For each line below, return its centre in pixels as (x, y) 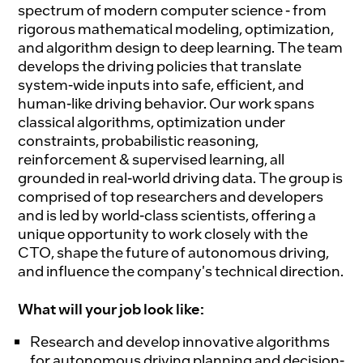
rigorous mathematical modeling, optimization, (176, 28)
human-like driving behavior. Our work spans (167, 102)
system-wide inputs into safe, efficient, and (161, 84)
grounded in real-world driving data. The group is (181, 177)
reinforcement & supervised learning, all (152, 158)
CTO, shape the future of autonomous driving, (174, 252)
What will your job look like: (111, 309)
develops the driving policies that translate (160, 65)
